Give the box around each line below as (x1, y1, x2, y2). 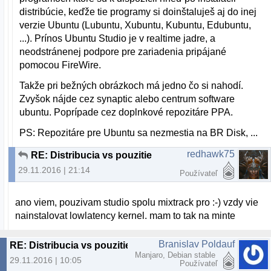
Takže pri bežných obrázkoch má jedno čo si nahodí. (19, 80, 244, 91)
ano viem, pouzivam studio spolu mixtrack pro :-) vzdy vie (15, 197, 259, 207)
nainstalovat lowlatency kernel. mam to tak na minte (15, 210, 236, 221)
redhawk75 (187, 148, 235, 159)
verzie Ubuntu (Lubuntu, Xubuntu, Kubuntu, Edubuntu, (19, 19, 252, 30)
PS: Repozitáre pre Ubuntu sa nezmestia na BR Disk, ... (19, 127, 258, 138)
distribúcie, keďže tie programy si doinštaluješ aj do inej (19, 6, 257, 17)
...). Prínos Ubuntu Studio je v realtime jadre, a (19, 33, 216, 44)
